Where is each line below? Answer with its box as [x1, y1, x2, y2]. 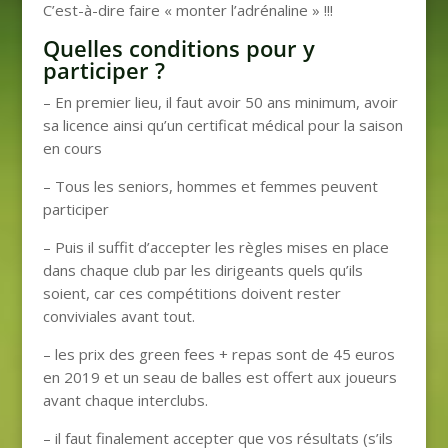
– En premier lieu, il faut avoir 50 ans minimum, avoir [42, 91, 398, 112]
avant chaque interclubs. [42, 389, 208, 410]
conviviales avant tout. [42, 305, 195, 326]
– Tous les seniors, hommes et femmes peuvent [42, 175, 378, 196]
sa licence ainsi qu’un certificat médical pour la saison [42, 114, 403, 135]
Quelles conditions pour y [42, 32, 315, 63]
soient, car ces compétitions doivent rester [42, 282, 341, 303]
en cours [42, 137, 102, 158]
